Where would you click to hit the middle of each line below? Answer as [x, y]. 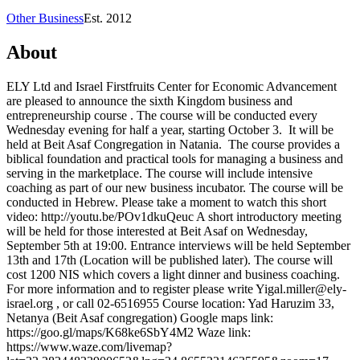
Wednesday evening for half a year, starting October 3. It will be [170, 129]
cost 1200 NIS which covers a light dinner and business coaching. [173, 274]
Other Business [45, 18]
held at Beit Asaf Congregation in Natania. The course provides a [173, 144]
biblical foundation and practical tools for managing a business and [175, 158]
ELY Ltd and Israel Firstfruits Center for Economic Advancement [172, 86]
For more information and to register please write [131, 288]
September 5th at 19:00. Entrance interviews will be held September [178, 245]
